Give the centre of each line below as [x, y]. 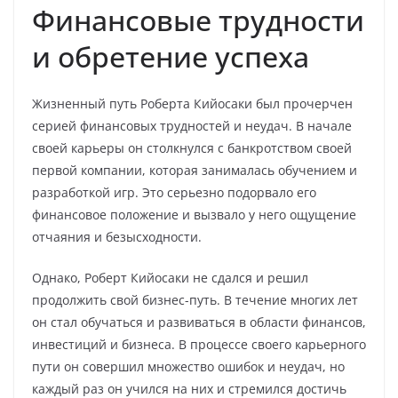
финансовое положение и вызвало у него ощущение [194, 215]
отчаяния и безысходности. [117, 237]
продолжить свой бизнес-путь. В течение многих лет [195, 300]
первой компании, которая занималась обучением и [195, 170]
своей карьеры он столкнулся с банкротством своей [192, 148]
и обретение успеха [171, 56]
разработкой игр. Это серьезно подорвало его [174, 192]
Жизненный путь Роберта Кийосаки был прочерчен [192, 103]
